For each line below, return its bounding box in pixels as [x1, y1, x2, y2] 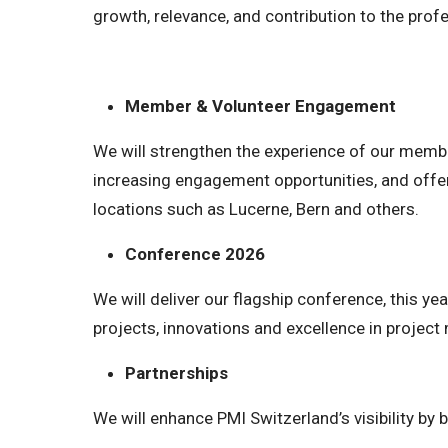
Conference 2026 [125, 244, 265, 264]
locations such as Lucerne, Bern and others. [93, 199, 419, 219]
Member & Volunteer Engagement [125, 96, 396, 116]
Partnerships [125, 363, 228, 383]
